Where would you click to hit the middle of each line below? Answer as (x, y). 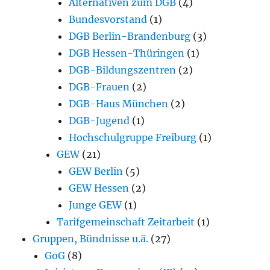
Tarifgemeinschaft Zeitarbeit (126, 221)
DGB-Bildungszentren (123, 70)
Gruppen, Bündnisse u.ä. (91, 238)
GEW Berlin (96, 171)
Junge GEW (96, 205)
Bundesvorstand (108, 19)
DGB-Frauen (99, 86)
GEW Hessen (99, 188)
